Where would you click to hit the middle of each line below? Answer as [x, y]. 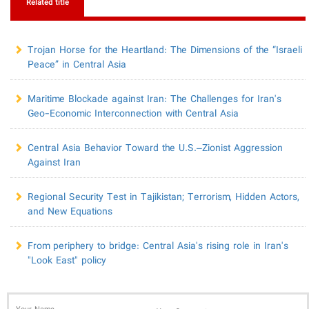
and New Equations [70, 212]
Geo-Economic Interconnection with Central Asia [133, 114]
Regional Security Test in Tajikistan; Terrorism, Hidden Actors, [163, 198]
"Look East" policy [67, 261]
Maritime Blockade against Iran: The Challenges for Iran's [154, 100]
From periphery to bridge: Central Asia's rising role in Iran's [158, 247]
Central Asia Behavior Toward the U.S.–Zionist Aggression [155, 149]
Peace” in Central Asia [77, 65]
